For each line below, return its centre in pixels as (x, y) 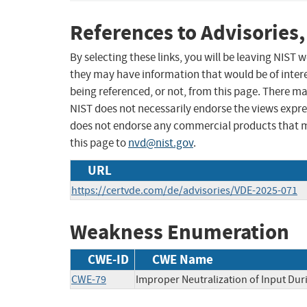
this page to (99, 143)
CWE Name (183, 259)
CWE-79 (89, 279)
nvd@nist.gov (161, 143)
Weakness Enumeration (180, 232)
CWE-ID (108, 259)
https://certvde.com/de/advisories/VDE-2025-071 (184, 191)
